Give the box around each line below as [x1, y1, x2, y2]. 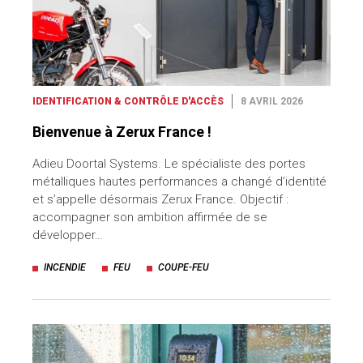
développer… [32, 228, 103, 243]
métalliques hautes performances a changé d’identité [32, 174, 327, 190]
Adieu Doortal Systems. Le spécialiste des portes [32, 156, 305, 172]
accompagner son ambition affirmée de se [32, 210, 267, 225]
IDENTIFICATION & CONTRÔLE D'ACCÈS [32, 96, 224, 108]
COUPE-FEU [158, 262, 209, 274]
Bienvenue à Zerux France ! [32, 123, 211, 141]
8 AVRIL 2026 [241, 96, 303, 108]
